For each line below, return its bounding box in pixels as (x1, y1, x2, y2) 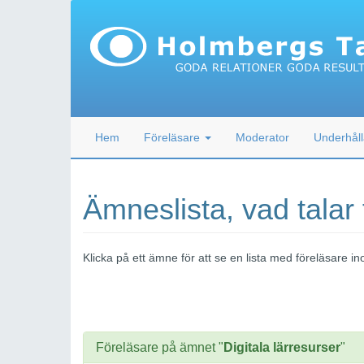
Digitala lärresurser (223, 340, 340, 354)
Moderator (236, 131, 289, 144)
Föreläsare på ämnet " (96, 340, 223, 354)
